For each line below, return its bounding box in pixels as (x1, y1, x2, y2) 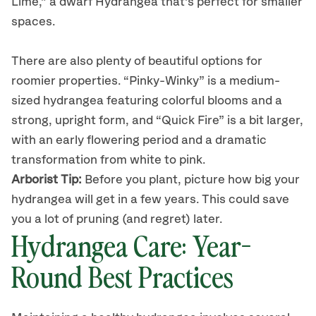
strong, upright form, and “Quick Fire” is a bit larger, (11, 114, 303, 127)
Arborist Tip (11, 174, 78, 186)
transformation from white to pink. (11, 154, 205, 166)
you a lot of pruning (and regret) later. (11, 213, 222, 226)
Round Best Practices (11, 257, 233, 295)
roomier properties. (11, 75, 121, 87)
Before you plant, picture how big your (85, 174, 300, 186)
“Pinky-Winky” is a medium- (121, 75, 280, 87)
